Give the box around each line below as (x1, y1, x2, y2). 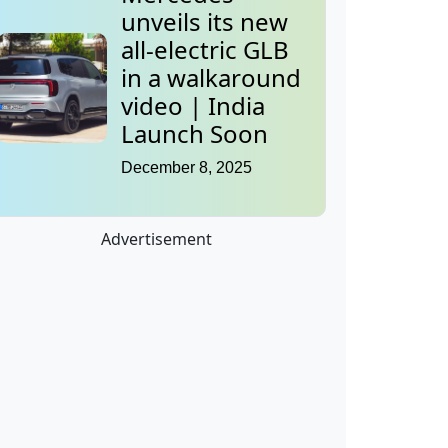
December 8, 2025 (121, 159, 252, 177)
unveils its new (121, 5, 288, 39)
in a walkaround (121, 61, 301, 95)
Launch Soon (121, 117, 268, 151)
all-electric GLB (121, 33, 289, 67)
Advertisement (100, 228, 212, 251)
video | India (121, 89, 265, 123)
